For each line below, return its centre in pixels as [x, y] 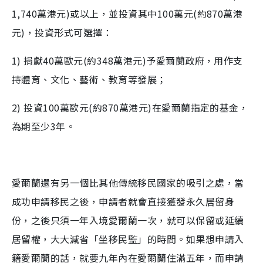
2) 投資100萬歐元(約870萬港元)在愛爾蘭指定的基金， [130, 107]
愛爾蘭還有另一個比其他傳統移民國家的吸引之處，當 [128, 183]
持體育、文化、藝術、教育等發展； [89, 79]
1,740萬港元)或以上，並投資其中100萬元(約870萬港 [127, 14]
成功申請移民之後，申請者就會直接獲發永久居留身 [123, 201]
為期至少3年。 [44, 126]
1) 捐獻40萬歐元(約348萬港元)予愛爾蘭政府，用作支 [127, 60]
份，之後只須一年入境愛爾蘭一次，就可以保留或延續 [128, 220]
